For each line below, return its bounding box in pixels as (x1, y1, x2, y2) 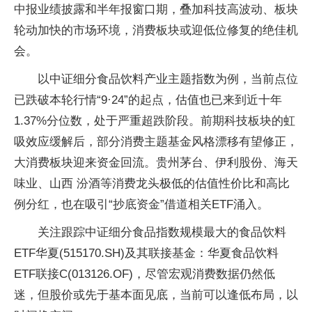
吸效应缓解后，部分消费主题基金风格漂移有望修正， (14, 135, 298, 148)
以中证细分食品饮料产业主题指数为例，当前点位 (38, 72, 298, 86)
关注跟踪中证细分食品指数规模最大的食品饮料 (38, 226, 286, 239)
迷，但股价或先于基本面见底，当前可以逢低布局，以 (14, 288, 298, 302)
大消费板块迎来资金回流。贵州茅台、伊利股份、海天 (14, 156, 298, 169)
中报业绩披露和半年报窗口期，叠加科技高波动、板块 (14, 3, 298, 16)
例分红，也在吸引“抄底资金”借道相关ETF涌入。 (14, 198, 269, 211)
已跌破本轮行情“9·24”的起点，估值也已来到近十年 (14, 93, 282, 107)
